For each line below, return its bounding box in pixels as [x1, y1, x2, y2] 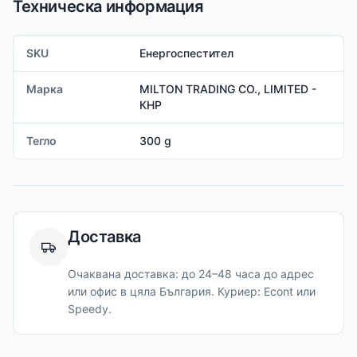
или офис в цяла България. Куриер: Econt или [68, 284, 316, 299]
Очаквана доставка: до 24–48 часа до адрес [68, 267, 314, 281]
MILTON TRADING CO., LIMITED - [139, 82, 316, 96]
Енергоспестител [139, 46, 233, 61]
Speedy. [68, 302, 112, 316]
